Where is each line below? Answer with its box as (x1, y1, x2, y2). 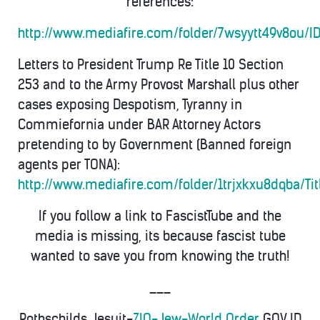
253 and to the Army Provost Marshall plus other (18, 76, 299, 93)
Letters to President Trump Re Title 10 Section (18, 56, 284, 73)
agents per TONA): (18, 156, 120, 173)
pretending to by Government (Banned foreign (18, 136, 291, 153)
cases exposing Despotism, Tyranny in (18, 96, 242, 113)
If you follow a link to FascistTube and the (39, 208, 281, 224)
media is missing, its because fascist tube (34, 228, 286, 244)
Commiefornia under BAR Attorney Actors (18, 116, 261, 133)
